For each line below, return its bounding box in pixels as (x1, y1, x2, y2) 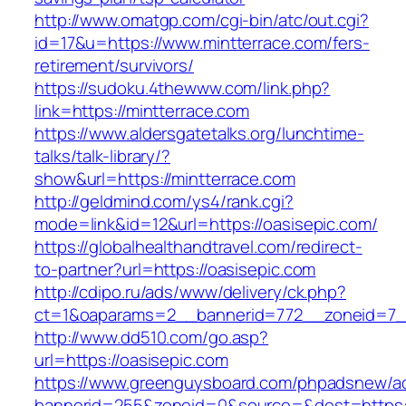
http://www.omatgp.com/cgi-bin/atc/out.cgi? (34, 8, 369, 33)
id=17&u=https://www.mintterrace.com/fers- (34, 31, 370, 55)
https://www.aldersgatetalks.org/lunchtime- (34, 121, 364, 146)
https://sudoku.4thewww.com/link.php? (34, 76, 331, 101)
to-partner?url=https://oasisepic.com (34, 257, 316, 282)
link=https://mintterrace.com (34, 99, 250, 123)
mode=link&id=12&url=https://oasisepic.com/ (34, 212, 378, 237)
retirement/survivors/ (34, 53, 194, 78)
